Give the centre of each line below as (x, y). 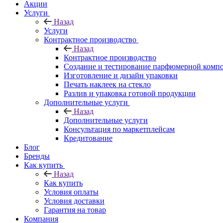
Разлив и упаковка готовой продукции (130, 93)
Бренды (37, 156)
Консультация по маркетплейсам (119, 129)
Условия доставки (74, 201)
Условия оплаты (71, 192)
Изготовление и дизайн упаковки (121, 75)
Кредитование (88, 138)
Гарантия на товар (75, 210)
